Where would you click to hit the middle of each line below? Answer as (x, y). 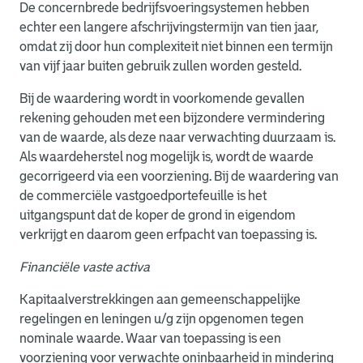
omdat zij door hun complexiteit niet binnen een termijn (176, 47)
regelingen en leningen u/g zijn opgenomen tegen (162, 319)
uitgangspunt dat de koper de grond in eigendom (158, 215)
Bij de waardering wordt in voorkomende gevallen (162, 98)
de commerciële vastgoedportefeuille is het (143, 196)
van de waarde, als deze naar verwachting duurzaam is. (177, 137)
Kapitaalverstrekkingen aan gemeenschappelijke (160, 299)
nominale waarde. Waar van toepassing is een (150, 338)
